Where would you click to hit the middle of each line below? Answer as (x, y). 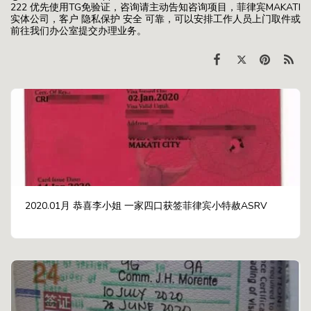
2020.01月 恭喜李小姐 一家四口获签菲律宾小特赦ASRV (146, 205)
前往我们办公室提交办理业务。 (78, 31)
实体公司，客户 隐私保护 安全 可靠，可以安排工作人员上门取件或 (155, 19)
